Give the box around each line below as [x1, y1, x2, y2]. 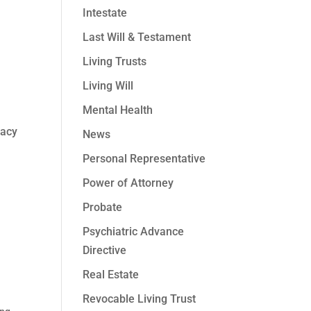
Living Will [83, 79, 134, 92]
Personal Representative [83, 152, 206, 165]
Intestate [83, 6, 128, 19]
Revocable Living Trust [83, 292, 196, 305]
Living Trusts [83, 55, 147, 68]
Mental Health [83, 103, 153, 117]
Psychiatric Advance [83, 225, 185, 238]
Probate [83, 201, 123, 214]
